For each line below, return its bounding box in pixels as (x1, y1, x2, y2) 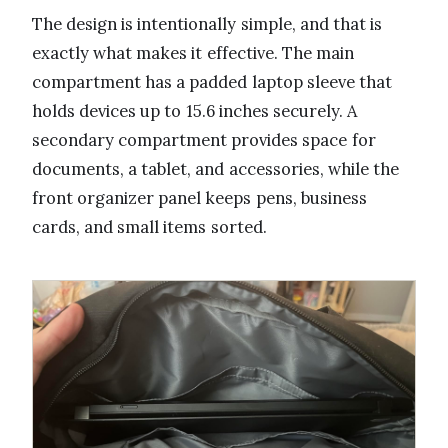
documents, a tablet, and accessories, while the (32, 158, 399, 181)
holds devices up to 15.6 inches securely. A (32, 100, 358, 123)
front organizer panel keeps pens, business (32, 187, 367, 210)
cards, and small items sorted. (32, 216, 267, 239)
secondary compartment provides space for (32, 129, 376, 152)
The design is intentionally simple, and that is (32, 13, 383, 36)
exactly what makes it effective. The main (32, 42, 354, 65)
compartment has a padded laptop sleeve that (32, 71, 392, 94)
